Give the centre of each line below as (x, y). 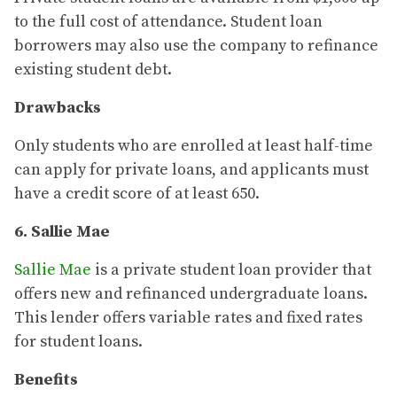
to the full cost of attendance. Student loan (168, 22)
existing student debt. (95, 70)
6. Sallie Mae (62, 232)
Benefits (46, 380)
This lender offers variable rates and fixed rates (188, 318)
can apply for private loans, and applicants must (191, 170)
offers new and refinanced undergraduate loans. (191, 294)
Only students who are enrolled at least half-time (194, 146)
